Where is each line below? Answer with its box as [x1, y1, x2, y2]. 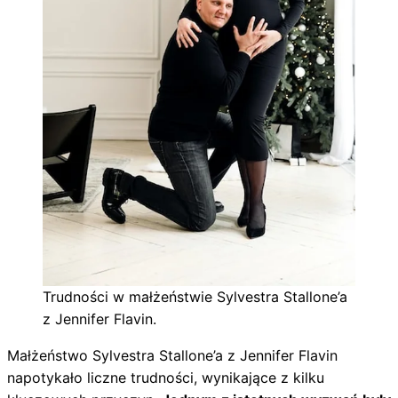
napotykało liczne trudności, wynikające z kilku [7, 369, 324, 387]
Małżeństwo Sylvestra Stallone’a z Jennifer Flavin [7, 346, 338, 365]
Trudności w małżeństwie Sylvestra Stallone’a [43, 288, 347, 306]
